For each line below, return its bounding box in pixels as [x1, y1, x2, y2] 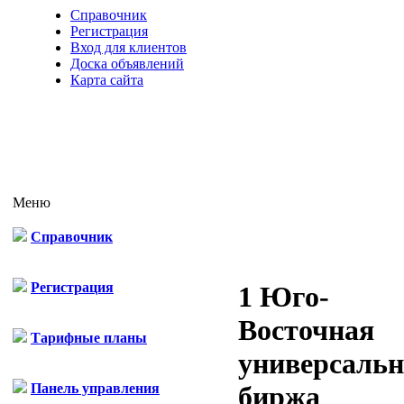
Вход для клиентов [70, 40, 187, 55]
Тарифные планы [31, 330, 147, 345]
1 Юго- [237, 280, 329, 314]
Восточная [237, 314, 374, 347]
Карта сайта [70, 72, 143, 87]
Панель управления [31, 381, 160, 396]
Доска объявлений [70, 56, 184, 71]
